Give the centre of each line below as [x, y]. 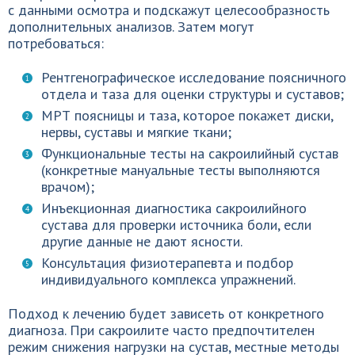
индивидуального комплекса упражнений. [168, 279]
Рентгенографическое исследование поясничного [194, 77]
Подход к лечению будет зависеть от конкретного [166, 313]
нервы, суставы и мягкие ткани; [136, 132]
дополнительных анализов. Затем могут [131, 27]
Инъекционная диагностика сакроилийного [174, 208]
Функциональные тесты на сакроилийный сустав [190, 153]
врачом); [68, 187]
